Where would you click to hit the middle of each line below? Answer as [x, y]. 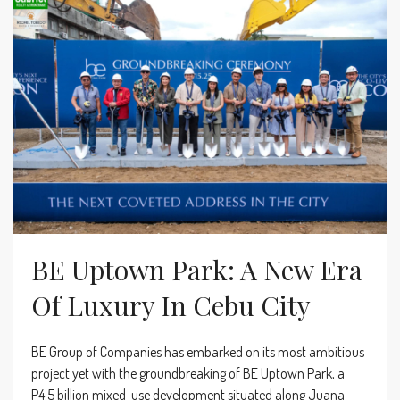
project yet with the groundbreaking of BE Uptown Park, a [188, 374]
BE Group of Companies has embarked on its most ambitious [198, 352]
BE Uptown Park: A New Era [197, 270]
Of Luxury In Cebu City [171, 306]
